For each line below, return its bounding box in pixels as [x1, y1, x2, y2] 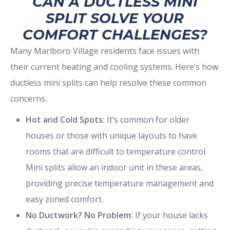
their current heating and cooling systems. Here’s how [10, 61, 218, 72]
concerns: [10, 92, 47, 104]
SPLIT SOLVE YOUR [46, 9, 184, 27]
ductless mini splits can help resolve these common [10, 76, 206, 88]
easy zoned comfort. [26, 193, 103, 205]
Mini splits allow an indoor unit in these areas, [26, 161, 203, 173]
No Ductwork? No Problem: [26, 209, 133, 221]
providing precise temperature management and [26, 177, 214, 189]
